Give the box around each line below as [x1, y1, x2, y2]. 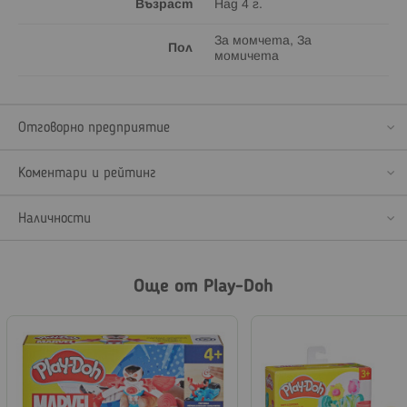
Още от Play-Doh [134, 277, 273, 296]
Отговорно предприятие [18, 120, 170, 135]
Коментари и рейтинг [18, 165, 156, 181]
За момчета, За [214, 35, 312, 47]
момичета [214, 50, 279, 63]
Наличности [18, 211, 91, 226]
